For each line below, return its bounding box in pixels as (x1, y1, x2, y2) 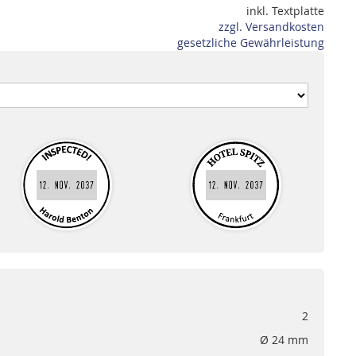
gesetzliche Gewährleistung (177, 35, 324, 50)
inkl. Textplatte (246, 3, 324, 18)
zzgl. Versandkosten (219, 19, 324, 34)
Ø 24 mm (260, 332, 308, 347)
